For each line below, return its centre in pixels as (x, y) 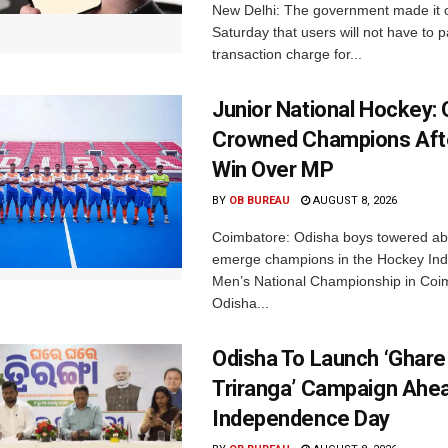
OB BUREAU (259, 200)
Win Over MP (273, 169)
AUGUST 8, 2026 (353, 200)
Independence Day (301, 418)
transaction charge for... (287, 53)
